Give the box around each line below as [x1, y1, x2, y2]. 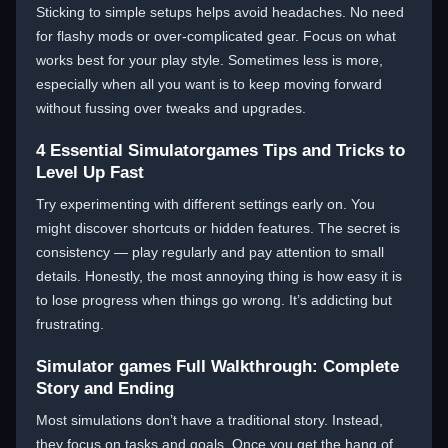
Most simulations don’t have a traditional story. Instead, [36, 412, 383, 428]
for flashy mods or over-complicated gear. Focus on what [36, 28, 396, 44]
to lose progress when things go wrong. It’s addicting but [36, 292, 392, 308]
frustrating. [36, 316, 104, 332]
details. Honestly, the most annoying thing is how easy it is [36, 268, 402, 284]
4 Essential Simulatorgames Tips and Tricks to [36, 141, 405, 160]
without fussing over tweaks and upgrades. [36, 100, 306, 116]
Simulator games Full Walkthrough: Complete [36, 357, 399, 376]
